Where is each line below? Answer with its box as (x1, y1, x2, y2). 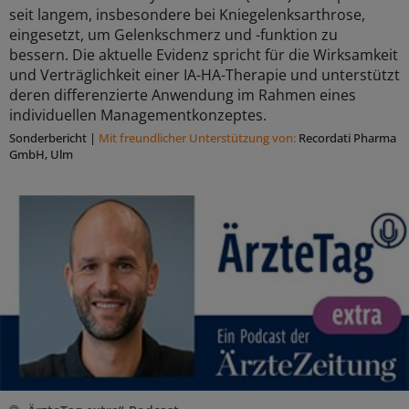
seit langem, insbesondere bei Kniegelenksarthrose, (9, 5, 365, 26)
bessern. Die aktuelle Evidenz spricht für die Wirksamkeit (9, 45, 398, 66)
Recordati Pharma (299, 130, 396, 147)
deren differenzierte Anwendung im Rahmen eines (9, 85, 356, 106)
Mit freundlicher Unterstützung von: (99, 130, 299, 147)
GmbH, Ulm (9, 146, 73, 163)
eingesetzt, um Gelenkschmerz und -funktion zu (9, 25, 338, 46)
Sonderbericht (9, 130, 87, 147)
